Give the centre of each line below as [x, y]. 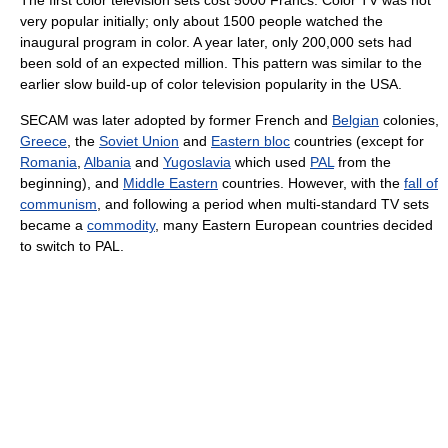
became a [53, 224]
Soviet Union [139, 140]
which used [270, 161]
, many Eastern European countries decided [294, 224]
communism [58, 203]
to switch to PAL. [72, 245]
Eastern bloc [250, 140]
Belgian [355, 119]
